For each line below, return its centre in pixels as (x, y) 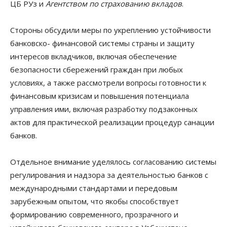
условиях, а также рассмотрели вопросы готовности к (108, 82)
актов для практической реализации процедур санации (112, 122)
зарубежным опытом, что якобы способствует (94, 201)
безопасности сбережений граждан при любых (97, 69)
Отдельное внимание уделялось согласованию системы (113, 161)
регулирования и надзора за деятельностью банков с (109, 175)
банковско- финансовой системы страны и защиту (102, 43)
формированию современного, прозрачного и (94, 214)
